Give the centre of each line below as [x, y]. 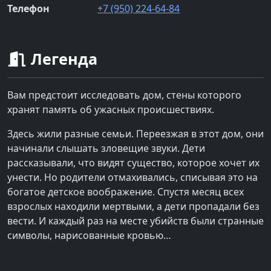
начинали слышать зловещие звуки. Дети [106, 148]
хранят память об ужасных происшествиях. [111, 109]
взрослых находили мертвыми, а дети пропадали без [133, 206]
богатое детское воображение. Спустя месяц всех [126, 191]
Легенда [62, 58]
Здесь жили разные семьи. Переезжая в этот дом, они [135, 133]
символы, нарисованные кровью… [89, 235]
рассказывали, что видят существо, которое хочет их [133, 162]
